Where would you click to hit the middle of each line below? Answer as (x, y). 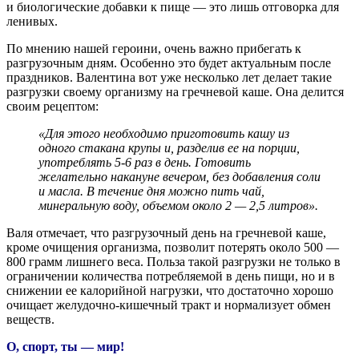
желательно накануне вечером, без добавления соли (179, 176)
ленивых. (32, 21)
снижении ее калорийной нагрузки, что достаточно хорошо (170, 290)
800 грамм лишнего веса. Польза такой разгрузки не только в (173, 261)
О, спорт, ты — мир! (65, 346)
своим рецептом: (52, 106)
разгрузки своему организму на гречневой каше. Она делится (175, 91)
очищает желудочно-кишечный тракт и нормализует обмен (169, 305)
